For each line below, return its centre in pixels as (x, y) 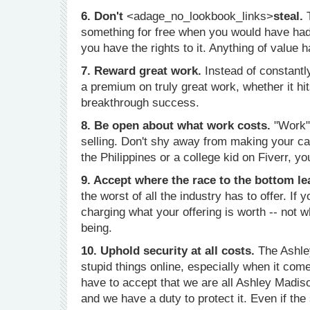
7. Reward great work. (141, 71)
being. (97, 228)
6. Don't (104, 16)
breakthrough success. (140, 103)
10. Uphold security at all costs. (168, 251)
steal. (290, 16)
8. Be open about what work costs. (177, 126)
